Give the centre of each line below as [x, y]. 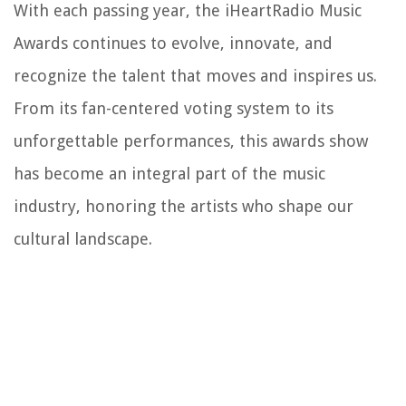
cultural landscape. [83, 238]
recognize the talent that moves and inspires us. [195, 75]
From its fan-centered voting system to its [174, 108]
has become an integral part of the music [169, 173]
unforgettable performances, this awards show [191, 140]
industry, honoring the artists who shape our [184, 206]
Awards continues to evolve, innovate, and [173, 43]
